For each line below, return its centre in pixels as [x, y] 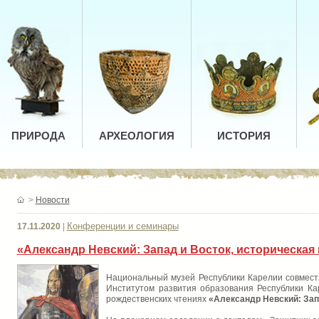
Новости [52, 200]
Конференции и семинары [122, 226]
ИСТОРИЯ [244, 136]
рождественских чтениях [157, 299]
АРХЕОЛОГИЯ [136, 136]
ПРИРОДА [38, 136]
